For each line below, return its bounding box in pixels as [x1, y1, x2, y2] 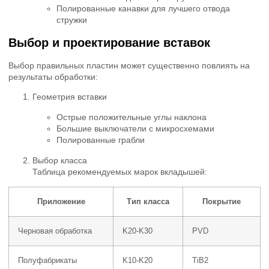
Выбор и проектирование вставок [8, 36, 210, 50]
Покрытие [202, 197, 241, 206]
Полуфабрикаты [18, 256, 77, 265]
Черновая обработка [18, 226, 92, 235]
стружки [56, 15, 87, 25]
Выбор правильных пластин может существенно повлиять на [8, 61, 250, 71]
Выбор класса [32, 155, 87, 165]
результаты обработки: [8, 72, 98, 82]
